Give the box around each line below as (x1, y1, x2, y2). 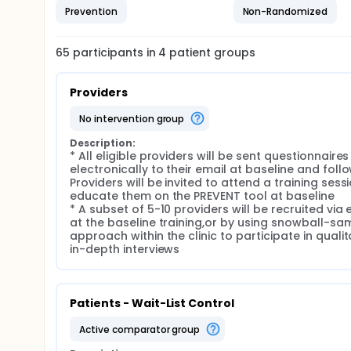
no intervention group (85, 111, 185, 125)
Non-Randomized (242, 4, 328, 18)
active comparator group (85, 322, 201, 336)
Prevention (65, 4, 118, 18)
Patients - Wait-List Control (70, 295, 235, 311)
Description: (70, 136, 136, 150)
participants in (72, 45, 159, 60)
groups (211, 45, 256, 60)
